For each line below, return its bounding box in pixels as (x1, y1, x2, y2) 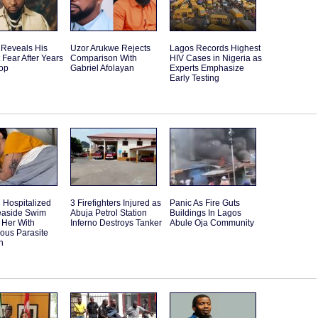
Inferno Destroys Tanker (70, 218, 162, 229)
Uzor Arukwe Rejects (70, 43, 150, 54)
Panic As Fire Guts (170, 198, 240, 209)
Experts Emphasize (170, 63, 244, 74)
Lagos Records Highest (170, 43, 261, 54)
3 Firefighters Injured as (70, 198, 161, 209)
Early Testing (170, 73, 219, 84)
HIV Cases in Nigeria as (170, 53, 262, 64)
